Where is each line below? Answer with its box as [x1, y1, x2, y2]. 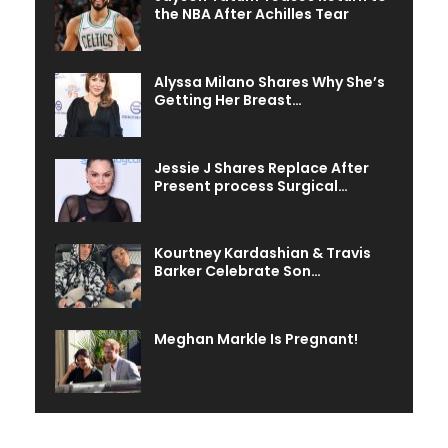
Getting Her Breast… [154, 89, 302, 110]
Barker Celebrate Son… [154, 261, 321, 282]
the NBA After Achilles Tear [154, 4, 349, 25]
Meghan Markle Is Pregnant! [154, 328, 358, 349]
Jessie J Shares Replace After [154, 157, 369, 178]
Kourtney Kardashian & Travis [154, 243, 371, 264]
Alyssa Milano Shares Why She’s [154, 71, 385, 92]
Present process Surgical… [154, 175, 348, 196]
